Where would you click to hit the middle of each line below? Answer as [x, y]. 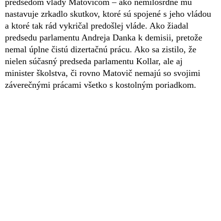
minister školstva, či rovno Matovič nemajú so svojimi [103, 73]
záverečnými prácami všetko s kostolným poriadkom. [101, 85]
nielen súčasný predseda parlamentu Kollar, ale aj [94, 61]
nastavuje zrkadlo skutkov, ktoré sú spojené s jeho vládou [108, 14]
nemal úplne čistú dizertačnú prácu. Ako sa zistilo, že [101, 49]
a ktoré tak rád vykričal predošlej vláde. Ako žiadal [97, 25]
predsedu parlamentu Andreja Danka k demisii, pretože [104, 37]
